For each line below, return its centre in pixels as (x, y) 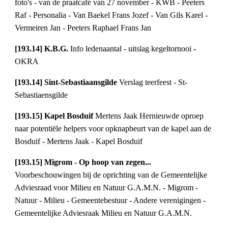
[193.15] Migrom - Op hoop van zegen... (83, 162)
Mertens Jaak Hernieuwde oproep (150, 116)
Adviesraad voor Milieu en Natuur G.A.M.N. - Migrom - (107, 188)
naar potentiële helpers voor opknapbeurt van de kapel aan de (113, 129)
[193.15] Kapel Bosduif (55, 116)
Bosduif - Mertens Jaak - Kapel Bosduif (79, 141)
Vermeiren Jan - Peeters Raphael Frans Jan (83, 28)
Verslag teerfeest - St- (153, 82)
